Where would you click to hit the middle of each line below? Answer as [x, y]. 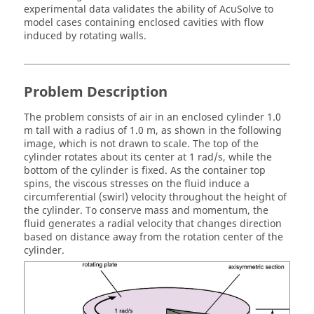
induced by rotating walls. [85, 36]
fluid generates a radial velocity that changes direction [153, 224]
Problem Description [96, 92]
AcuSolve [240, 9]
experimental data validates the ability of [122, 9]
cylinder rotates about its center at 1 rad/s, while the [148, 157]
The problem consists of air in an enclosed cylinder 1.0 [152, 117]
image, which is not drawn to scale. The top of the [141, 144]
